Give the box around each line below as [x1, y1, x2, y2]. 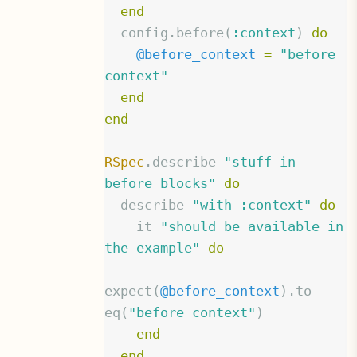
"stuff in [224, 154, 296, 171]
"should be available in [160, 218, 344, 235]
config [120, 25, 169, 41]
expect [104, 283, 153, 300]
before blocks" [104, 175, 217, 192]
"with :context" [192, 197, 312, 214]
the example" [104, 240, 201, 257]
